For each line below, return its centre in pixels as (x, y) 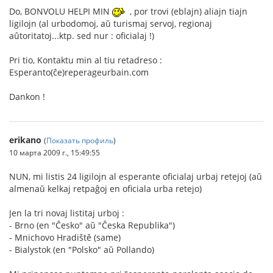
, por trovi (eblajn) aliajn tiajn (187, 11)
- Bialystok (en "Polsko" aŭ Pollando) (82, 249)
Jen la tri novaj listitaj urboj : (67, 213)
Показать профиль (80, 140)
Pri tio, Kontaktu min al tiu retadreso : (86, 60)
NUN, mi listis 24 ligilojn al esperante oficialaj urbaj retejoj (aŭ (136, 176)
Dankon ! (27, 96)
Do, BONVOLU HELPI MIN (61, 11)
